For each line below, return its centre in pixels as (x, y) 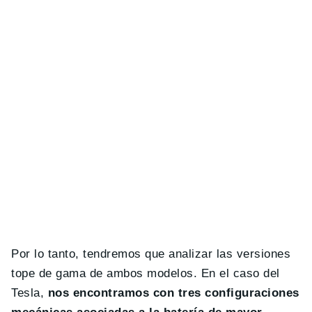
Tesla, (30, 292)
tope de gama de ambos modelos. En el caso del (146, 273)
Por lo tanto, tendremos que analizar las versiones (151, 253)
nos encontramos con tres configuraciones (173, 292)
